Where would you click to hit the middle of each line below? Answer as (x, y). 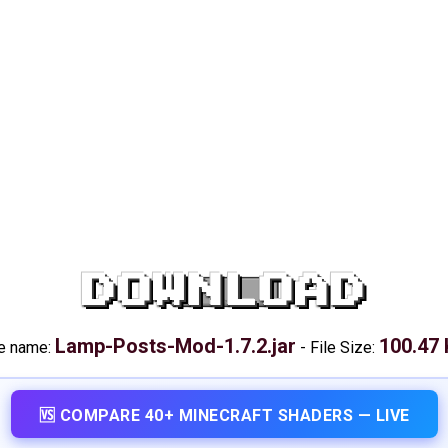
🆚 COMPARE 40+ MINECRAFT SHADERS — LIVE (224, 415)
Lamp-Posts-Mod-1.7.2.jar (175, 346)
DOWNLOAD (224, 292)
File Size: (344, 347)
